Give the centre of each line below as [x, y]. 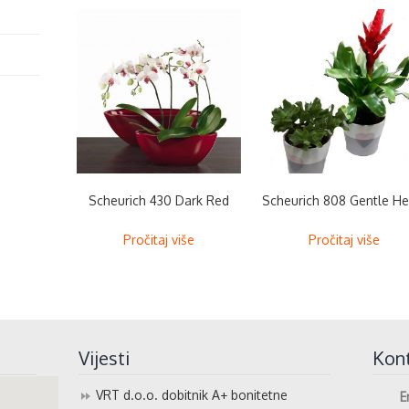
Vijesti [104, 358]
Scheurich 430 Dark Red [159, 200]
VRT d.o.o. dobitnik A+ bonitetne [192, 395]
